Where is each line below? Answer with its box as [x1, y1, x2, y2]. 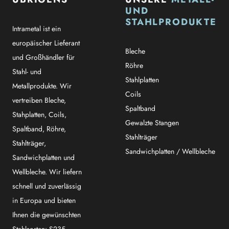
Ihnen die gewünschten [12, 210, 81, 220]
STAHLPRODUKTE [125, 15, 217, 29]
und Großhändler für [12, 52, 75, 63]
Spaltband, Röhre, [12, 124, 66, 134]
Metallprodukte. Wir [12, 81, 72, 91]
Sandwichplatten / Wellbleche [125, 146, 216, 157]
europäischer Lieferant [12, 38, 80, 49]
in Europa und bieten [12, 195, 76, 206]
